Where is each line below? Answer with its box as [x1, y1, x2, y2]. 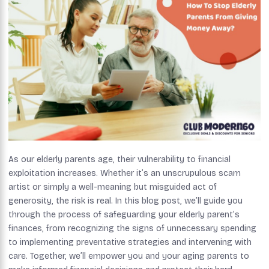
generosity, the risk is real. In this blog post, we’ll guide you [8, 196, 243, 207]
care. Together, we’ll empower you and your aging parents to [8, 251, 249, 262]
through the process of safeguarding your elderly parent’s [8, 210, 240, 220]
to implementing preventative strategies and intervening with [8, 237, 252, 248]
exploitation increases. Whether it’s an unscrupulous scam [8, 168, 241, 179]
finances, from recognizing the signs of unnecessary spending [8, 223, 256, 234]
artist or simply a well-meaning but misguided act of [8, 182, 217, 193]
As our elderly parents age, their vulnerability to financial [8, 154, 231, 165]
